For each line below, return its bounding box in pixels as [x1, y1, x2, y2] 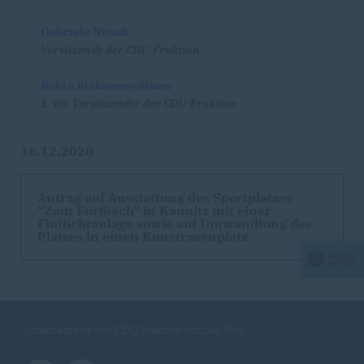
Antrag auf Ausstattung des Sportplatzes [37, 188, 292, 207]
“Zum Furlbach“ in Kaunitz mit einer [37, 201, 271, 220]
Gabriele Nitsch [41, 24, 131, 40]
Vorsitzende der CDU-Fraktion [41, 42, 200, 58]
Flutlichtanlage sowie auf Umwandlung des [37, 214, 312, 233]
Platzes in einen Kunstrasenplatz [37, 227, 251, 246]
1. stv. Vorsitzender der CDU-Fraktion [41, 96, 237, 111]
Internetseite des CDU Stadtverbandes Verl [24, 323, 244, 338]
